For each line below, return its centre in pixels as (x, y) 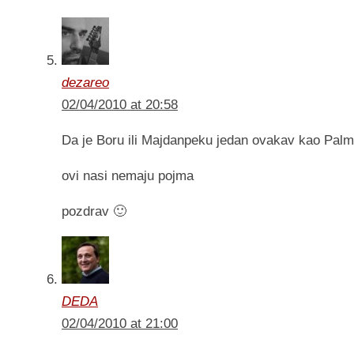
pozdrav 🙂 (94, 212)
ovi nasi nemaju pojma (128, 176)
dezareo (85, 83)
